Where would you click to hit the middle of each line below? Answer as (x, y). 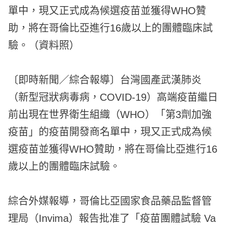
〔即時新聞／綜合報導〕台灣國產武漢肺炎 (105, 80)
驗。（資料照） (44, 45)
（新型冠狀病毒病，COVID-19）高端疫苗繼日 (113, 97)
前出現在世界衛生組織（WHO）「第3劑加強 (110, 114)
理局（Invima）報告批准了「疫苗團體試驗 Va (112, 218)
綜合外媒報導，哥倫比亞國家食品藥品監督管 (110, 201)
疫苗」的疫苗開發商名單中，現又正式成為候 (110, 132)
